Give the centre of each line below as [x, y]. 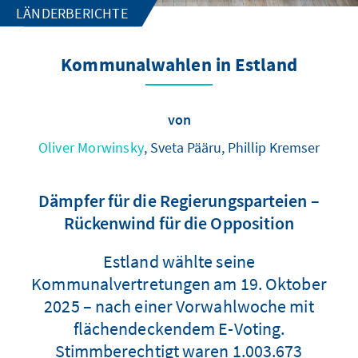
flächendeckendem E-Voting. [179, 328]
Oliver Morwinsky [91, 147]
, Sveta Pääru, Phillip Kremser [232, 147]
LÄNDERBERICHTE [72, 13]
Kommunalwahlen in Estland [179, 66]
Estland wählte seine [179, 261]
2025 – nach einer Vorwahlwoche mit [179, 306]
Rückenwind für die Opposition [179, 223]
